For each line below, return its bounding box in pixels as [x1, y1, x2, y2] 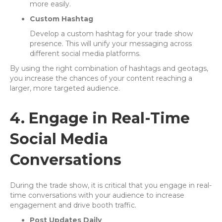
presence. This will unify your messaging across [30, 39, 192, 49]
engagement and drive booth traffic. [10, 201, 136, 210]
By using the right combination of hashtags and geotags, [10, 64, 208, 73]
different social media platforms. [30, 49, 141, 58]
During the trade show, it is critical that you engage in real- [10, 181, 212, 190]
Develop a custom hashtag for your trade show [30, 29, 193, 39]
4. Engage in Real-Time [10, 109, 190, 128]
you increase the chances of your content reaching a [10, 74, 192, 83]
